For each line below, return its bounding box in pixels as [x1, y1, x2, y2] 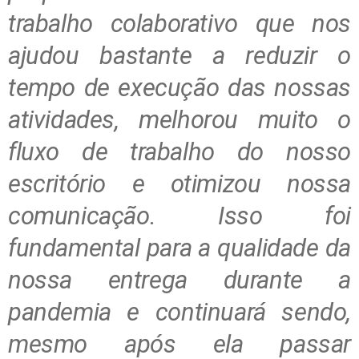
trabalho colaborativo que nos [8, 9, 351, 38]
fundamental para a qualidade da [8, 233, 351, 263]
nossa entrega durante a [8, 265, 351, 295]
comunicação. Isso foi [8, 201, 351, 231]
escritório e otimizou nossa [8, 169, 351, 199]
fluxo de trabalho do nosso [8, 137, 351, 167]
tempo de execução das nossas [8, 73, 351, 103]
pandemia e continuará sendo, [8, 297, 351, 327]
